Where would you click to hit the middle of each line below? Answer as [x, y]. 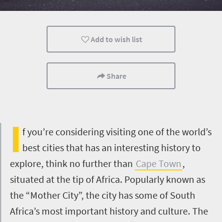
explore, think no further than [72, 163]
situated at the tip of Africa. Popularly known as [108, 179]
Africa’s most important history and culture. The [109, 211]
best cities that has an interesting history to [111, 147]
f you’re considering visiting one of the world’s [117, 132]
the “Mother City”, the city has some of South [103, 195]
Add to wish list [117, 39]
